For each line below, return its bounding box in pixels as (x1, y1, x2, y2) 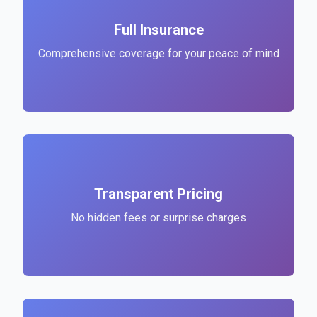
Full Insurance (113, 21, 204, 38)
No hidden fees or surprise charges (71, 211, 246, 224)
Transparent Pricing (94, 185, 223, 202)
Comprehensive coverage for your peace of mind (38, 47, 279, 60)
